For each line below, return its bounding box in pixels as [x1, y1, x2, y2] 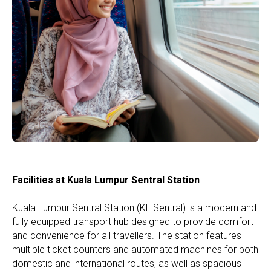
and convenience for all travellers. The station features [12, 229, 241, 241]
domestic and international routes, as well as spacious [12, 257, 241, 269]
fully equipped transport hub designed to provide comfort [12, 215, 253, 227]
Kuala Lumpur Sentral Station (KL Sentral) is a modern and [12, 201, 256, 214]
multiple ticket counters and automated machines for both [12, 243, 258, 255]
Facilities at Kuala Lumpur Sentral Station [12, 174, 200, 186]
